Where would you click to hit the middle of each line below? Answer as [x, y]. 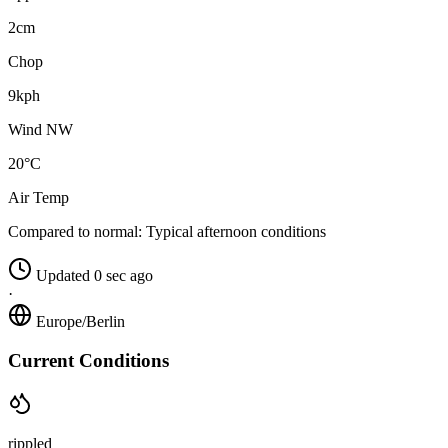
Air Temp [38, 198]
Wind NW [40, 130]
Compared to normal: [75, 232]
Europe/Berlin [80, 322]
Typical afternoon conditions [234, 232]
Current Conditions [88, 360]
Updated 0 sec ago [94, 276]
